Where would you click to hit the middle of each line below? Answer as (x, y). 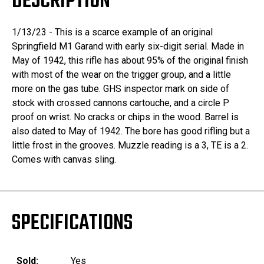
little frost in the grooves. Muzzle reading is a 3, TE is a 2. (130, 146)
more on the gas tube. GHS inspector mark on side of (121, 89)
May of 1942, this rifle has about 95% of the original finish (130, 61)
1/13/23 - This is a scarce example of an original (112, 32)
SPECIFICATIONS (72, 224)
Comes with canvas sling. (64, 160)
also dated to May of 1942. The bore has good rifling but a (131, 131)
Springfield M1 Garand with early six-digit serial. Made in (128, 47)
